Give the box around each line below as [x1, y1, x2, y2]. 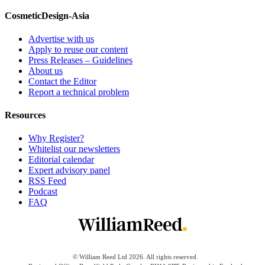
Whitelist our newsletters [28, 144, 120, 154]
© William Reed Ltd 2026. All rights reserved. [73, 253, 198, 260]
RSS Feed [28, 176, 66, 186]
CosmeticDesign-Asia [5, 10, 89, 21]
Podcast [28, 186, 57, 197]
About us [28, 65, 63, 76]
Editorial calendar [28, 154, 94, 165]
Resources [5, 110, 46, 121]
